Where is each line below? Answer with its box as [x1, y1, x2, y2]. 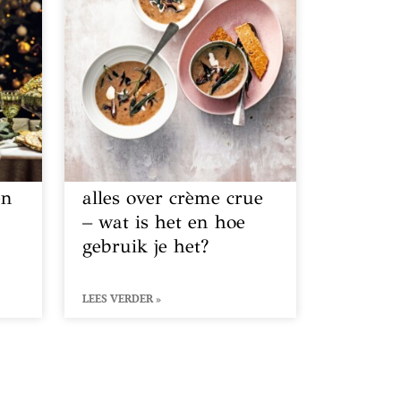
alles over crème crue [82, 185, 264, 209]
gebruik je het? [82, 234, 209, 258]
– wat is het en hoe [82, 209, 246, 234]
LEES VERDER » [82, 291, 162, 305]
